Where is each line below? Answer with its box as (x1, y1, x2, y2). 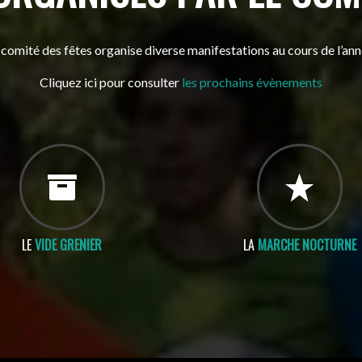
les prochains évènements (181, 74, 322, 90)
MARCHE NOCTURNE (257, 235, 356, 255)
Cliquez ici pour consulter (39, 74, 182, 90)
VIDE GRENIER (35, 235, 103, 255)
